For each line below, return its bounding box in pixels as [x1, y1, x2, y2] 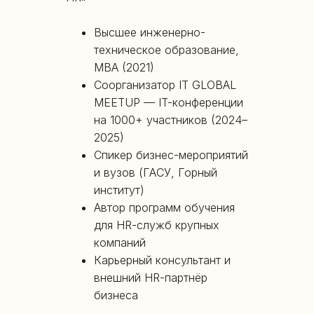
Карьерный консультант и [94, 252, 231, 267]
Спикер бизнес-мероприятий [94, 147, 248, 162]
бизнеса [94, 287, 138, 302]
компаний [94, 235, 146, 250]
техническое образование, [94, 42, 239, 57]
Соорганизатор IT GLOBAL [94, 77, 236, 92]
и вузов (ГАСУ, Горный [94, 165, 217, 179]
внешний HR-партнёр [94, 270, 207, 285]
